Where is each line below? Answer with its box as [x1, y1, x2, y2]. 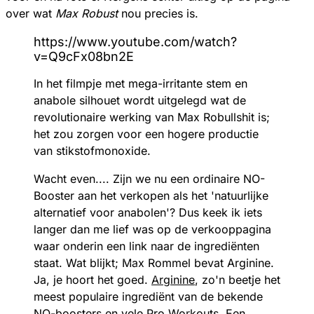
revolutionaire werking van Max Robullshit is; [34, 110, 270, 125]
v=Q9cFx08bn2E [34, 49, 134, 64]
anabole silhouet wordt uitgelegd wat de [34, 93, 246, 108]
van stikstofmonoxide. [34, 144, 151, 158]
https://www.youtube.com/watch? [34, 34, 237, 50]
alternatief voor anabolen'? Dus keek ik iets [34, 205, 262, 220]
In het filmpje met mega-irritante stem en [34, 76, 247, 91]
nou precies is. [118, 6, 198, 21]
